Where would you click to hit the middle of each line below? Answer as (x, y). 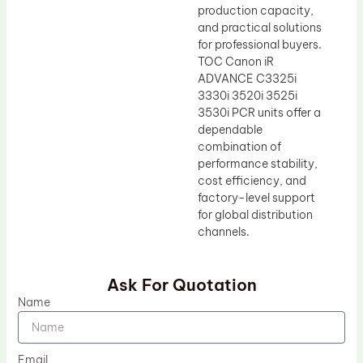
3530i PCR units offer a (259, 112)
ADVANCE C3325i (247, 78)
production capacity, (256, 10)
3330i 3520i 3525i (248, 95)
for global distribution (255, 214)
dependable (230, 129)
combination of (239, 146)
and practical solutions (260, 27)
